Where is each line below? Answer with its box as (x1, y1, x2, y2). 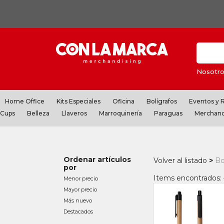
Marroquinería (99, 109, 142, 117)
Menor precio (63, 175, 98, 182)
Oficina (112, 97, 134, 105)
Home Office (5, 97, 44, 105)
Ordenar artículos (63, 155, 131, 164)
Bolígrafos (146, 97, 177, 105)
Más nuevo (63, 197, 92, 204)
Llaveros (61, 109, 87, 117)
